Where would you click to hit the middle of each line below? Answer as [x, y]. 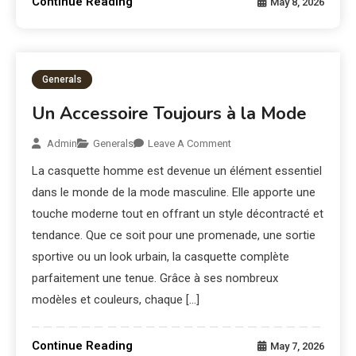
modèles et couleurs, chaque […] [116, 300]
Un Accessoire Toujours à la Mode [170, 114]
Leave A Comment [190, 144]
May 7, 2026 [297, 346]
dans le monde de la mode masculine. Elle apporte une [174, 193]
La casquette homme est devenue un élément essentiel [177, 171]
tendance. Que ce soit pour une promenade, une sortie [174, 236]
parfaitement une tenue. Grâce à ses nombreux [155, 279]
